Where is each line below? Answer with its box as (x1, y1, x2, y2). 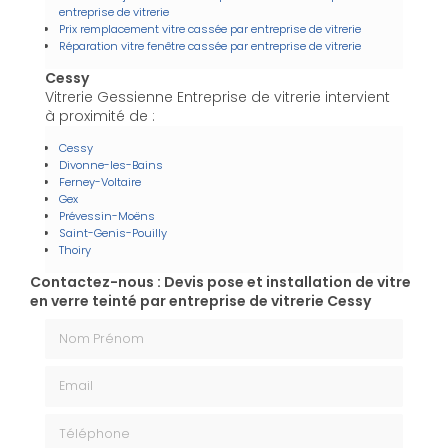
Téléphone (44, 411, 119, 432)
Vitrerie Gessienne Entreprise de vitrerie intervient (45, 86, 390, 107)
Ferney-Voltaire (59, 173, 141, 190)
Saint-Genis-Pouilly (59, 224, 167, 241)
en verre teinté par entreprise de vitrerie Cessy (30, 290, 371, 311)
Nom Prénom (44, 317, 138, 338)
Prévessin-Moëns (59, 207, 155, 224)
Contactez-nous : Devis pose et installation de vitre (30, 271, 411, 292)
